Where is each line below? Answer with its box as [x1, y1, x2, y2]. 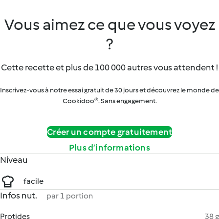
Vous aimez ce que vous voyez [4, 15, 215, 34]
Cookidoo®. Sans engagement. [62, 97, 157, 105]
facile [23, 176, 44, 186]
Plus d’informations [69, 142, 150, 153]
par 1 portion [46, 191, 93, 200]
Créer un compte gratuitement [46, 127, 173, 137]
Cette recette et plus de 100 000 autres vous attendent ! [1, 62, 218, 73]
